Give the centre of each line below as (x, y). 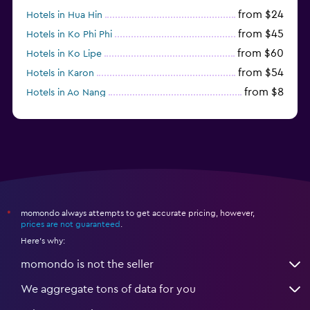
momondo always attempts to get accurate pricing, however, (138, 213)
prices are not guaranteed (71, 224)
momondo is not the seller (87, 264)
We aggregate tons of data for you (108, 289)
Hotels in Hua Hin (64, 15)
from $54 (261, 72)
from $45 (261, 34)
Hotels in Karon (60, 73)
